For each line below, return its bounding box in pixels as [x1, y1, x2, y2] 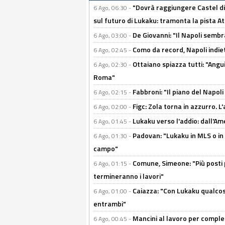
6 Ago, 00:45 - [93, 214, 133, 223]
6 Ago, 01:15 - [93, 159, 133, 168]
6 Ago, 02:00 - [93, 102, 133, 111]
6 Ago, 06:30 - [93, 3, 133, 13]
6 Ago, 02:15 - [93, 87, 133, 97]
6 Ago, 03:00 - [93, 31, 133, 40]
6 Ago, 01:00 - [93, 186, 133, 196]
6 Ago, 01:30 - [93, 131, 133, 141]
